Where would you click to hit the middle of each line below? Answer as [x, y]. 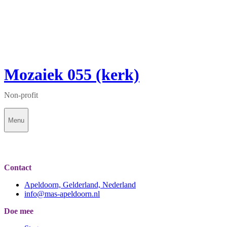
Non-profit [21, 95]
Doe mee [19, 211]
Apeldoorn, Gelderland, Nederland [80, 185]
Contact [18, 168]
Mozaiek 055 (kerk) [72, 75]
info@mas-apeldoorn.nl [62, 194]
